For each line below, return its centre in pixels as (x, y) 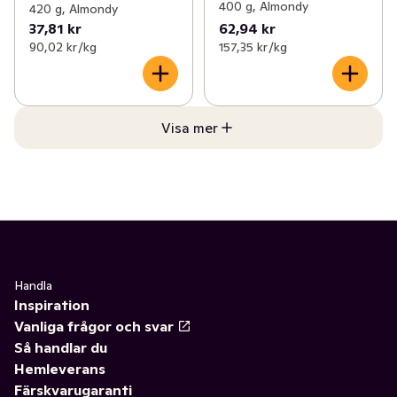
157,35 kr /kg (253, 47)
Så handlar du (61, 348)
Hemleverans (60, 369)
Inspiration (52, 305)
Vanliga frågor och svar (94, 327)
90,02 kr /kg (63, 47)
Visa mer (190, 128)
